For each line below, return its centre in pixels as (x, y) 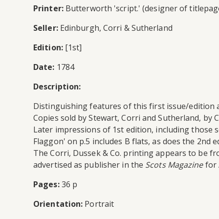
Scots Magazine (174, 164)
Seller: (46, 28)
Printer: (48, 8)
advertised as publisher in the (89, 164)
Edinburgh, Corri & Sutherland (115, 28)
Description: (57, 86)
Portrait (99, 204)
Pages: (46, 184)
